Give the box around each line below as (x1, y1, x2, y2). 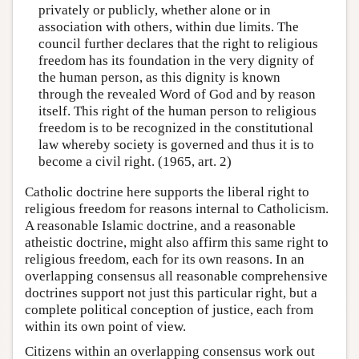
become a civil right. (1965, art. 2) (38, 154, 232, 170)
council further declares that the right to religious (38, 36, 318, 52)
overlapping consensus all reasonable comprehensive (25, 268, 328, 284)
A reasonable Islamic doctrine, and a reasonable (25, 217, 296, 233)
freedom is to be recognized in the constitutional (38, 120, 313, 136)
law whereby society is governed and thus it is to (38, 137, 314, 153)
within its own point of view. (25, 318, 186, 334)
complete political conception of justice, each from (25, 301, 313, 317)
